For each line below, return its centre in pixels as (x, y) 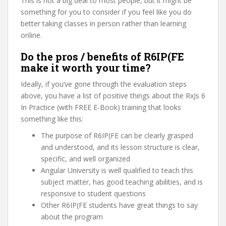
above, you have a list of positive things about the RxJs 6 (113, 96)
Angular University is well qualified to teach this (117, 170)
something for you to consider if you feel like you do (106, 12)
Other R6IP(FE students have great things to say (119, 205)
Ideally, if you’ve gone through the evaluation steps (104, 84)
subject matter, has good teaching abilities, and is (122, 182)
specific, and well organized (86, 159)
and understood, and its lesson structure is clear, (120, 147)
